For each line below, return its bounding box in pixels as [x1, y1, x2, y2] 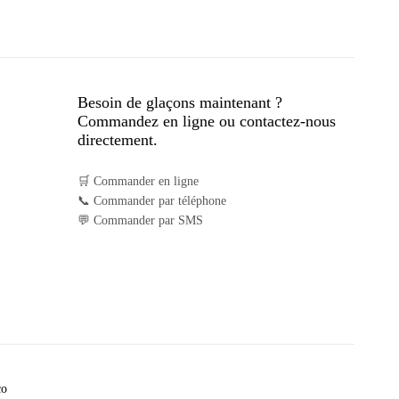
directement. [77, 131, 158, 149]
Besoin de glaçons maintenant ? [77, 94, 282, 111]
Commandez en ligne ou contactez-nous [77, 112, 336, 130]
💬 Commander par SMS [77, 214, 203, 227]
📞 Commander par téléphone [77, 194, 226, 208]
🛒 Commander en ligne [77, 175, 199, 188]
